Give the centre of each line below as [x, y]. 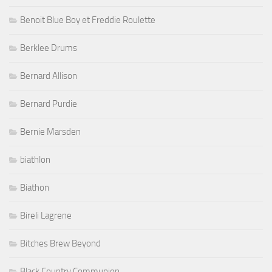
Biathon [35, 188]
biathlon [35, 160]
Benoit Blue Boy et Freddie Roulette [88, 20]
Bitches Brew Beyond [60, 244]
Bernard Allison [49, 76]
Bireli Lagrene [46, 216]
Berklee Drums [49, 48]
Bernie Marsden [50, 132]
